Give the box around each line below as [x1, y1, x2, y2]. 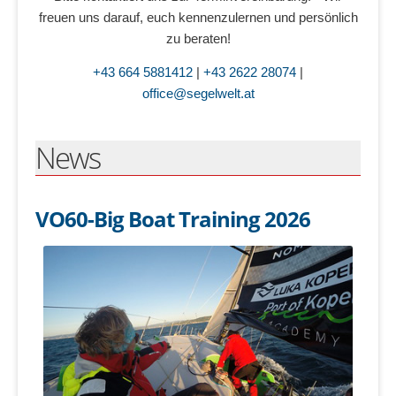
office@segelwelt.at [141, 85, 255, 101]
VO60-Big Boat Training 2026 [35, 204, 310, 233]
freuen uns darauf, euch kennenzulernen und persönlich [38, 10, 358, 25]
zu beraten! [165, 31, 231, 46]
